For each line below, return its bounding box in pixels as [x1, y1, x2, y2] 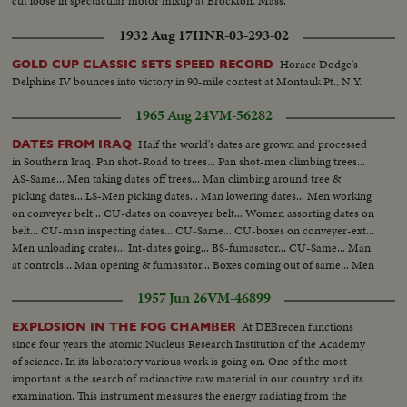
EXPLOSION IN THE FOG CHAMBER [12, 319, 237, 333]
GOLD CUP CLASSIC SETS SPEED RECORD [12, 56, 274, 71]
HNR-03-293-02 [192, 25, 289, 45]
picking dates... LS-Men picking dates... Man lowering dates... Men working [12, 186, 372, 204]
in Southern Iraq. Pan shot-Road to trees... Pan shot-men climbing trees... [12, 152, 366, 170]
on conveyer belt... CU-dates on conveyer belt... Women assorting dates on [12, 203, 375, 222]
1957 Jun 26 [136, 287, 207, 308]
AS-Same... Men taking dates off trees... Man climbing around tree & [12, 169, 342, 187]
